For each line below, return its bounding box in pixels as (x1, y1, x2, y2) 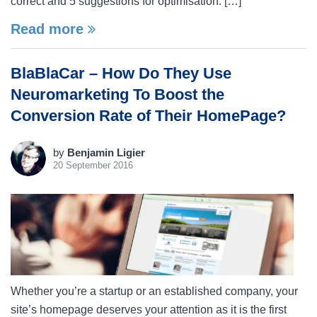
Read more (11, 21, 88, 37)
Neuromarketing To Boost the (11, 86, 224, 103)
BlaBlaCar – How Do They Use (11, 64, 231, 82)
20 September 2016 (53, 160, 133, 171)
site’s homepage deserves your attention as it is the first (11, 304, 287, 316)
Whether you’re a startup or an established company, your (11, 285, 298, 297)
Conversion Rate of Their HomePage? (11, 107, 286, 125)
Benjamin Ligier (67, 146, 145, 158)
